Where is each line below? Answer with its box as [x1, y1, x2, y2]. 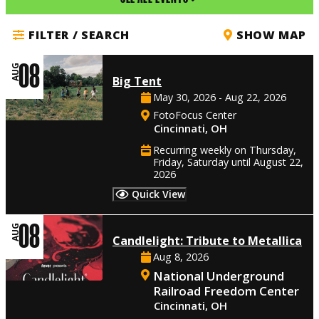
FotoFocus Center [153, 108, 236, 122]
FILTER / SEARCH [25, 27, 130, 43]
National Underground [153, 267, 284, 284]
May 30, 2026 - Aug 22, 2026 [153, 90, 286, 104]
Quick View [132, 187, 185, 201]
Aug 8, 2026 [153, 249, 209, 263]
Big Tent [113, 73, 162, 89]
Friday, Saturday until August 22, [153, 155, 303, 169]
